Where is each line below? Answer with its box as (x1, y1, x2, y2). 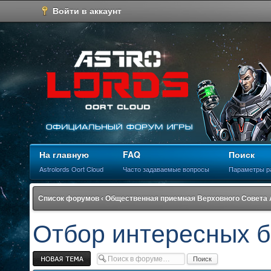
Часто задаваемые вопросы (123, 164, 209, 174)
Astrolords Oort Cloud (39, 164, 103, 174)
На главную (39, 148, 89, 160)
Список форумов (38, 194, 99, 203)
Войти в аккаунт (53, 4, 122, 16)
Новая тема (33, 251, 69, 258)
